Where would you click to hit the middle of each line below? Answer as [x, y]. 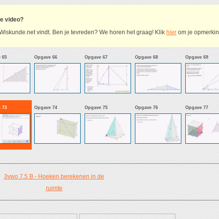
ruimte [54, 188]
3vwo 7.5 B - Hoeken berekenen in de [54, 176]
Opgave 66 [46, 57]
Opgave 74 [46, 107]
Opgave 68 [146, 57]
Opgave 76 [146, 107]
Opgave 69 [197, 57]
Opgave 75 [96, 107]
